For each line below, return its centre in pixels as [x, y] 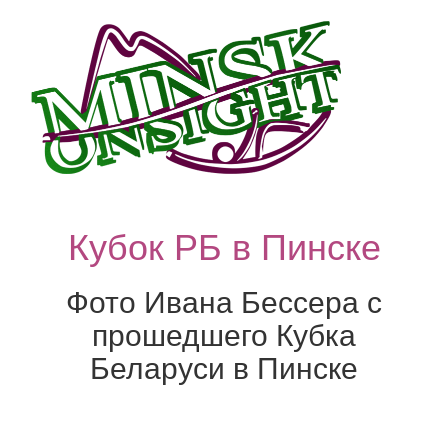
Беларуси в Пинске [224, 366]
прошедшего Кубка [224, 333]
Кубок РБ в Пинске [224, 244]
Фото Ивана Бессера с [224, 300]
